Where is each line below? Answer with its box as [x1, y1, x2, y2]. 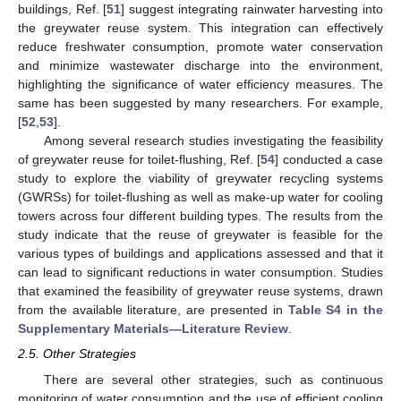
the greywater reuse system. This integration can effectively [18, 21, 383, 36]
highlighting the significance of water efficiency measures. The [18, 77, 383, 92]
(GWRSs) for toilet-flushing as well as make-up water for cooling [18, 190, 383, 205]
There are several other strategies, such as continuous [43, 371, 383, 387]
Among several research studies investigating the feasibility [43, 133, 383, 149]
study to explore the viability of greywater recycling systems [18, 171, 383, 186]
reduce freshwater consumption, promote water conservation [18, 39, 383, 55]
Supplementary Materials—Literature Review [18, 321, 288, 337]
